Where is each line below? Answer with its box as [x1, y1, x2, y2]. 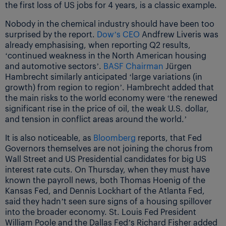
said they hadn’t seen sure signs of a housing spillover [5, 195, 212, 206]
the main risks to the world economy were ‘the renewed [5, 92, 217, 103]
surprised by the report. [5, 28, 97, 39]
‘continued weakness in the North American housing [5, 49, 206, 61]
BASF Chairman [103, 60, 165, 71]
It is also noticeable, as [5, 132, 93, 143]
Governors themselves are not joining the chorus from [5, 142, 213, 153]
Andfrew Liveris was [142, 28, 218, 39]
